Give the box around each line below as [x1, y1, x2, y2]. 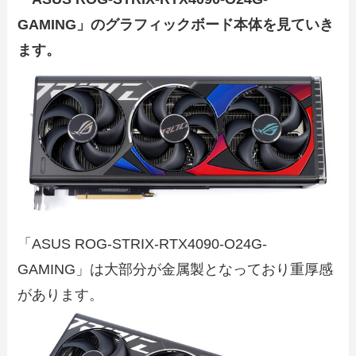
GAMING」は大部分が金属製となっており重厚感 [17, 261, 334, 277]
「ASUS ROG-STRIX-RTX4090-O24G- [17, 235, 268, 252]
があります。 [17, 286, 104, 303]
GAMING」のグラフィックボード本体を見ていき [17, 17, 335, 33]
